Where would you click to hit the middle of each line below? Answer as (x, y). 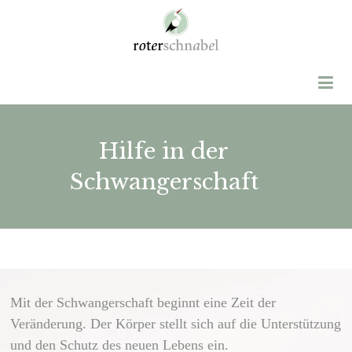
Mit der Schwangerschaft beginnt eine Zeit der (143, 302)
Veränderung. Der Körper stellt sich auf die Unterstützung (176, 323)
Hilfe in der (164, 151)
